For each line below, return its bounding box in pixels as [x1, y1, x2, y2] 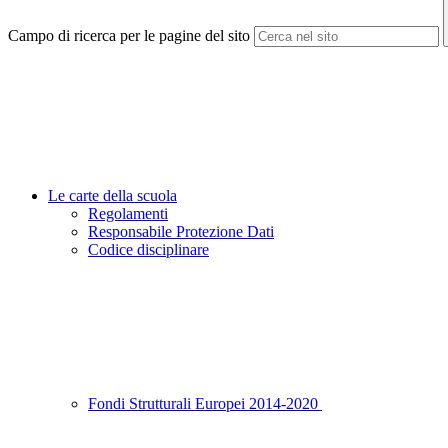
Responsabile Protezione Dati [88, 223, 274, 241]
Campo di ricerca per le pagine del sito [8, 27, 250, 45]
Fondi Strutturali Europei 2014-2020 [88, 395, 322, 413]
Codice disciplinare [88, 241, 209, 259]
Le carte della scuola [48, 187, 177, 205]
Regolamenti [88, 205, 168, 223]
